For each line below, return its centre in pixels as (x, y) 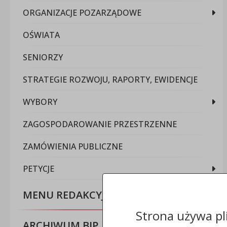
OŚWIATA (42, 35)
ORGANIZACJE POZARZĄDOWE (82, 12)
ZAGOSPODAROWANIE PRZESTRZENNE (100, 124)
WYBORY (40, 102)
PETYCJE (39, 168)
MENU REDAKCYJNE (72, 195)
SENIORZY (43, 57)
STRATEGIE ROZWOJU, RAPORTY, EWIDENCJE (110, 79)
